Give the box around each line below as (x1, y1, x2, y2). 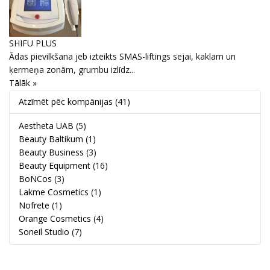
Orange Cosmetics (19, 212, 91, 224)
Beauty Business (19, 146, 84, 158)
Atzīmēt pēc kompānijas (19, 95, 115, 107)
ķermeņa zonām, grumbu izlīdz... (9, 63, 135, 75)
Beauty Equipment (19, 159, 90, 171)
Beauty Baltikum (19, 133, 83, 145)
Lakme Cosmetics (19, 186, 89, 198)
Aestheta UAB (19, 119, 74, 131)
